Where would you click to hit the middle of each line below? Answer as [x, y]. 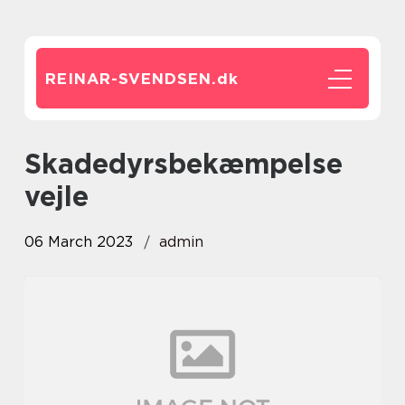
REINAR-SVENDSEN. [131, 79]
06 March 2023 [79, 242]
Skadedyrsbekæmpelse [33, 164]
